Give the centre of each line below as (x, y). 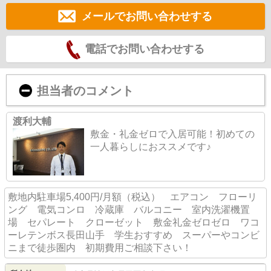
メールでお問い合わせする (147, 17)
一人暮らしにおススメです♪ (151, 147)
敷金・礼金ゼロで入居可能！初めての (172, 134)
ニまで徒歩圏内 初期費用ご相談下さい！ (100, 248)
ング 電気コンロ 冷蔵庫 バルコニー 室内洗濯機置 (129, 210)
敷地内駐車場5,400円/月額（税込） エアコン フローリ (132, 197)
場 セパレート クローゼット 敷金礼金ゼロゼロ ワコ (134, 223)
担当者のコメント (85, 91)
